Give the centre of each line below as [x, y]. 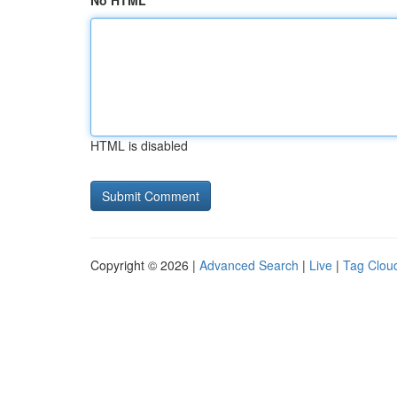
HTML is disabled [139, 145]
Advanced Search [249, 265]
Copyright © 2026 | [145, 265]
